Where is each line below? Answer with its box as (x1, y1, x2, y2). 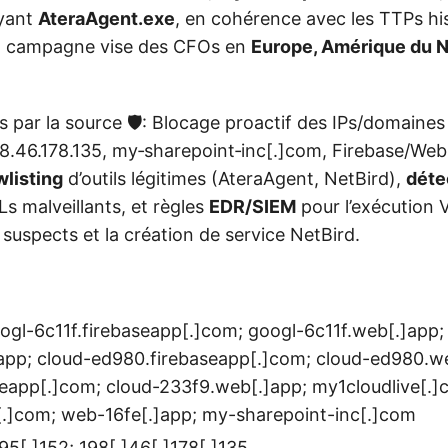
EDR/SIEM (209, 196, 296, 218)
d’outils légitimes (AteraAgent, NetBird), (63, 168, 406, 190)
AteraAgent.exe (38, 8, 175, 30)
